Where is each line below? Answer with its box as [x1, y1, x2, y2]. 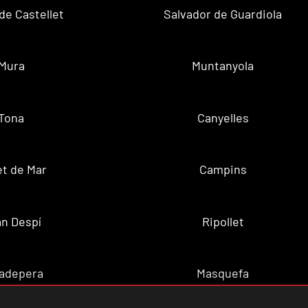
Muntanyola [192, 58, 254, 74]
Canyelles [197, 109, 249, 125]
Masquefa [197, 265, 250, 281]
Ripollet [201, 213, 244, 229]
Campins [199, 162, 247, 177]
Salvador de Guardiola [164, 5, 283, 21]
